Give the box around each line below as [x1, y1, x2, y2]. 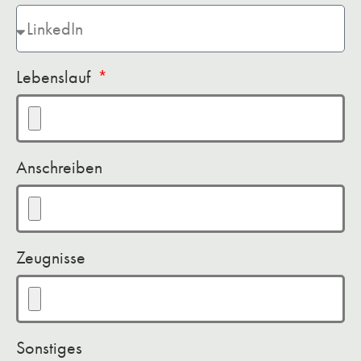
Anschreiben [16, 156, 102, 179]
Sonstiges [16, 337, 82, 359]
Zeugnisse [16, 247, 85, 269]
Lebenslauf [16, 66, 94, 89]
